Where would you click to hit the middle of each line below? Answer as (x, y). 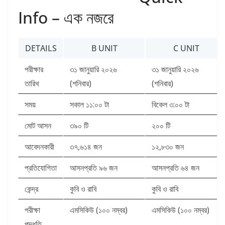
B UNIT (104, 48)
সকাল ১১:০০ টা (89, 105)
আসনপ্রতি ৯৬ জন (94, 168)
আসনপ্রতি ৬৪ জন (176, 168)
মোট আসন (38, 126)
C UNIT (186, 48)
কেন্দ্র (31, 189)
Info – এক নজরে (66, 18)
